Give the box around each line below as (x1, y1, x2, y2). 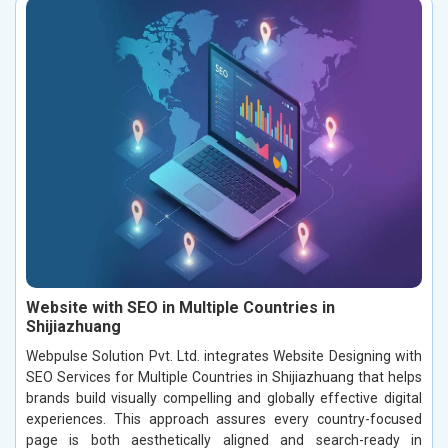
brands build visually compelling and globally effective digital (26, 390, 422, 407)
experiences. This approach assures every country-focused (26, 411, 422, 428)
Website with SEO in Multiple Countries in (26, 298, 335, 318)
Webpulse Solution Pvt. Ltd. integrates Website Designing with (26, 348, 422, 365)
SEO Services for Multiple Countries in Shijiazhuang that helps (26, 369, 422, 386)
